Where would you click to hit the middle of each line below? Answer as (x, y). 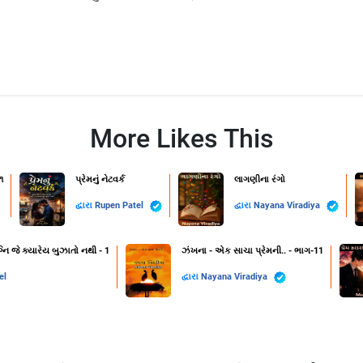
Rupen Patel (120, 206)
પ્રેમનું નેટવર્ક (100, 180)
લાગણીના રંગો (260, 180)
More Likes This (181, 139)
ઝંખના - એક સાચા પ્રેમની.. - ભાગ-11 (252, 251)
